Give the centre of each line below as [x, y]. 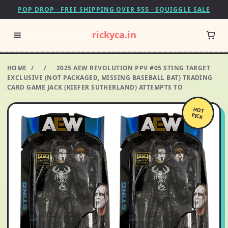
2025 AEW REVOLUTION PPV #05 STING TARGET [133, 68]
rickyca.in [114, 34]
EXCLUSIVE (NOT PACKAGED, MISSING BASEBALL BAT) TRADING [110, 78]
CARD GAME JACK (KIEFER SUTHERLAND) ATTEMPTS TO [95, 87]
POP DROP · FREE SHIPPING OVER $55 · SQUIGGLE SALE [114, 9]
